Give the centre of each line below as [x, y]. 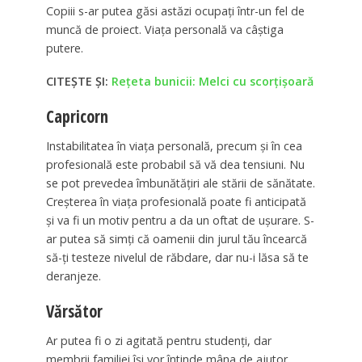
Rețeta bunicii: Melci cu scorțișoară [212, 82]
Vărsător [74, 311]
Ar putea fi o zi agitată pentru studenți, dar [158, 340]
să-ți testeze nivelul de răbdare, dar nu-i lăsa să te [177, 257]
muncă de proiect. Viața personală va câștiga [164, 30]
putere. [64, 48]
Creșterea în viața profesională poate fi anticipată [176, 201]
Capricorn [77, 117]
